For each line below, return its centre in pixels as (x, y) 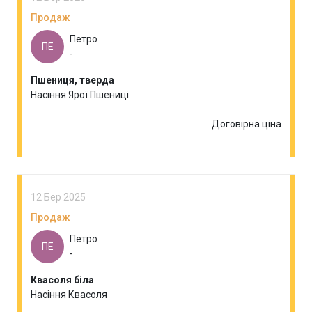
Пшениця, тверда (72, 80)
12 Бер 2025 (58, 197)
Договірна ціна (247, 124)
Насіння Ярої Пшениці (80, 95)
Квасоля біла (62, 280)
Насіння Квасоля (69, 295)
